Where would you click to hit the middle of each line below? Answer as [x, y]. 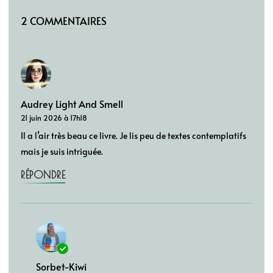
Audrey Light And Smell [72, 104]
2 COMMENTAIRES [64, 20]
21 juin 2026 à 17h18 [54, 117]
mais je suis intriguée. [62, 151]
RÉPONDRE [43, 175]
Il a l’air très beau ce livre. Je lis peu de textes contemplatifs [133, 135]
